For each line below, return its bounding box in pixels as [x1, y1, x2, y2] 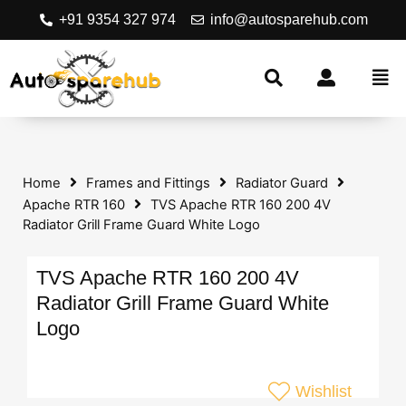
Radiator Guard [236, 174, 328, 191]
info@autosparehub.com [210, 12, 368, 27]
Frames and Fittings [86, 174, 210, 191]
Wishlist [295, 382, 352, 401]
